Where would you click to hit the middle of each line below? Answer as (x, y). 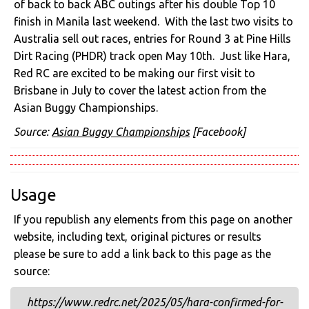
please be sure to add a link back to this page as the (142, 253)
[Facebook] (218, 131)
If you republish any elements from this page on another (153, 219)
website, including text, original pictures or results (138, 236)
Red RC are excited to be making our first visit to (134, 73)
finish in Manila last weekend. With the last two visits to (153, 21)
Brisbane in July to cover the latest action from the (140, 90)
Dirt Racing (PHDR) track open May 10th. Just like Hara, (152, 56)
